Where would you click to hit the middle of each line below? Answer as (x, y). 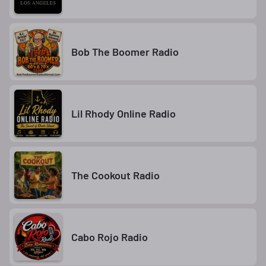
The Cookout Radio (115, 175)
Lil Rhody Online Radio (123, 113)
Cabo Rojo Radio (110, 237)
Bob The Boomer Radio (125, 51)
